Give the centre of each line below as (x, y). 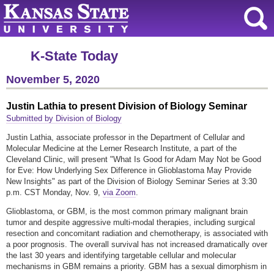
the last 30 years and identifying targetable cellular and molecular (121, 256)
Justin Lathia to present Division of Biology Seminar (127, 106)
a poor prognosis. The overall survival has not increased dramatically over (137, 245)
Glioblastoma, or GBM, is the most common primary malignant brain (127, 212)
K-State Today (74, 56)
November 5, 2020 (53, 80)
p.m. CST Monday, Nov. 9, (54, 193)
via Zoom (119, 193)
